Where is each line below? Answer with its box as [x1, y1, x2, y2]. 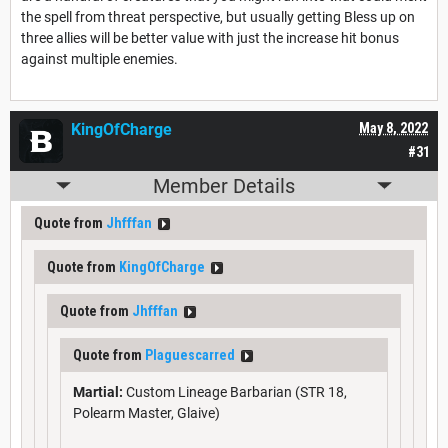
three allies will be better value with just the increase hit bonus [21, 29, 399, 46]
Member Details [153, 173, 295, 198]
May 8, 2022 [359, 119, 428, 136]
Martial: [73, 383, 123, 400]
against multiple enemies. [21, 50, 178, 67]
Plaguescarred [145, 346, 235, 363]
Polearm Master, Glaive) [73, 404, 220, 421]
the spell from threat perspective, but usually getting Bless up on [21, 8, 415, 25]
